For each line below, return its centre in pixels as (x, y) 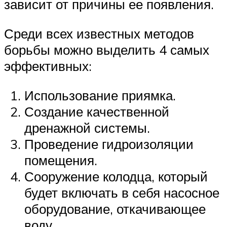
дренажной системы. (87, 127)
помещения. (61, 160)
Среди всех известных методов (99, 34)
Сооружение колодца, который (116, 176)
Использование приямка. (100, 95)
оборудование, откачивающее (115, 209)
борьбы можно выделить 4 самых (107, 50)
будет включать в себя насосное (122, 192)
